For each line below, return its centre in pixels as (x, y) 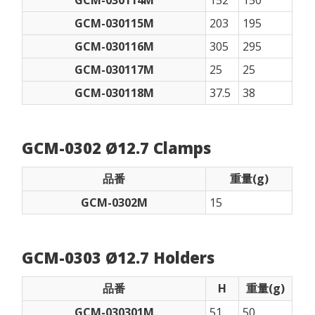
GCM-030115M (114, 23)
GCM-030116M (114, 46)
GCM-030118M (114, 92)
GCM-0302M (114, 202)
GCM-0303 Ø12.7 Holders (118, 257)
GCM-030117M (114, 69)
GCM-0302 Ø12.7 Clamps (117, 147)
